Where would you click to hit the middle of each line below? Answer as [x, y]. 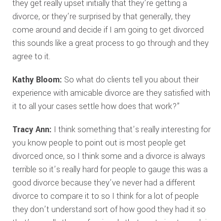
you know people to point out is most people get [99, 143]
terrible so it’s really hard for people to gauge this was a [110, 169]
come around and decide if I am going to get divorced [108, 30]
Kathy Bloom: [37, 80]
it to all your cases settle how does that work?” [96, 106]
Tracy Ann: [32, 129]
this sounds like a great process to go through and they [110, 43]
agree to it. [31, 56]
